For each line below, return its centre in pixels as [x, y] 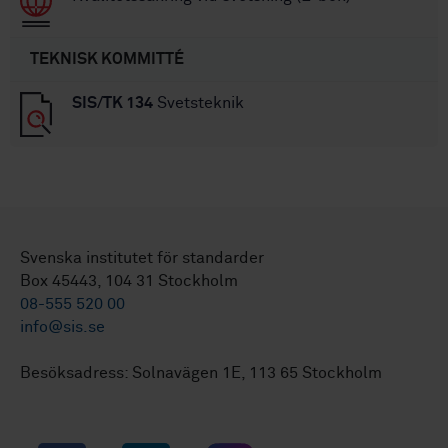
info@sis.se [62, 327]
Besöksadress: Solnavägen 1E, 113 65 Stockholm [201, 373]
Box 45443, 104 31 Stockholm [129, 281]
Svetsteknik [198, 103]
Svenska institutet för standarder [142, 258]
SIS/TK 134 [112, 103]
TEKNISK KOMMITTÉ [107, 59]
